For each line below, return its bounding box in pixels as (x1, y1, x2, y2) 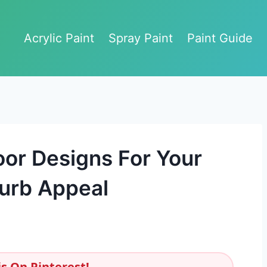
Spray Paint (108, 30, 173, 45)
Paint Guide (187, 30, 253, 45)
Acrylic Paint (24, 30, 94, 45)
